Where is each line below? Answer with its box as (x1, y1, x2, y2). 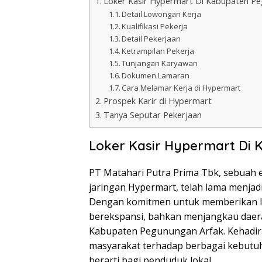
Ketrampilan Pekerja (122, 45, 195, 56)
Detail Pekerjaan (122, 33, 181, 44)
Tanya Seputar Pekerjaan (103, 109, 202, 120)
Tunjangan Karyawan (122, 57, 198, 68)
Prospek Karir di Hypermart (103, 95, 212, 106)
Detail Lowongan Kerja (122, 8, 202, 19)
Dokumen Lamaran (122, 70, 190, 81)
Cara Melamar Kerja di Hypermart (122, 82, 241, 93)
